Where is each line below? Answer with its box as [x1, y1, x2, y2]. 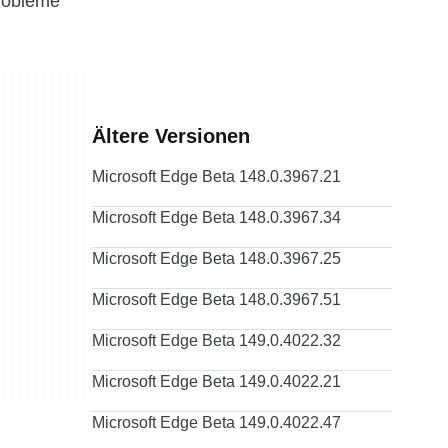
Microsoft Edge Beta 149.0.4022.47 [92, 414, 341, 431]
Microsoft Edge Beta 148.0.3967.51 [92, 291, 341, 308]
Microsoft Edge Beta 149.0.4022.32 [92, 332, 341, 349]
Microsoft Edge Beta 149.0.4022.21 [92, 373, 341, 390]
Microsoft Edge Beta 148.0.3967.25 [92, 250, 341, 267]
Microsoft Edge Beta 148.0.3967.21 [92, 168, 341, 185]
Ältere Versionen [92, 125, 250, 147]
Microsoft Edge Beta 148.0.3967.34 [92, 209, 341, 226]
